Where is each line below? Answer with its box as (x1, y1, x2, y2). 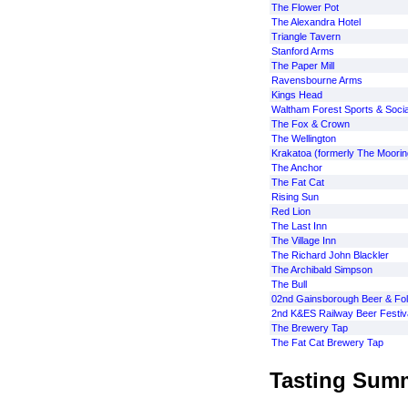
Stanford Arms (270, 46, 334, 56)
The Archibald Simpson (270, 264, 372, 275)
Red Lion (270, 206, 311, 217)
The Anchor (270, 162, 322, 173)
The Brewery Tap (270, 322, 348, 333)
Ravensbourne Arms (270, 75, 362, 86)
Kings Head (270, 89, 322, 100)
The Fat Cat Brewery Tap (270, 337, 383, 348)
